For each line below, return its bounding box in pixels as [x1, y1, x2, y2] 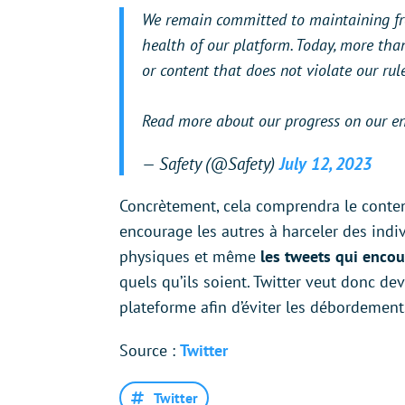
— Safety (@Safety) [142, 153, 279, 175]
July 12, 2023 [279, 153, 372, 175]
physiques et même [119, 246, 260, 268]
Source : [119, 340, 180, 362]
